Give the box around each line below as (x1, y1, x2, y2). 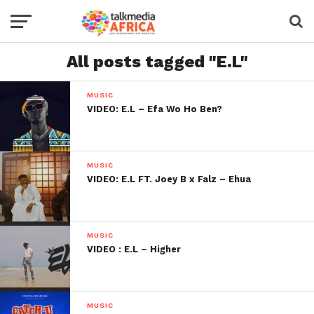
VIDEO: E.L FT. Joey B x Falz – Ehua (87, 174, 252, 184)
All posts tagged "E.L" (66, 52, 248, 71)
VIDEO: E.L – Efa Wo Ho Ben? (87, 104, 223, 114)
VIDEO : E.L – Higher (87, 244, 182, 254)
